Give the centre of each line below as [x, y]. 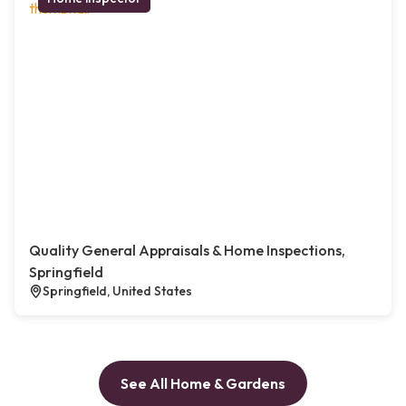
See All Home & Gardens [203, 384]
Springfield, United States [117, 291]
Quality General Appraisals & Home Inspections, [187, 251]
